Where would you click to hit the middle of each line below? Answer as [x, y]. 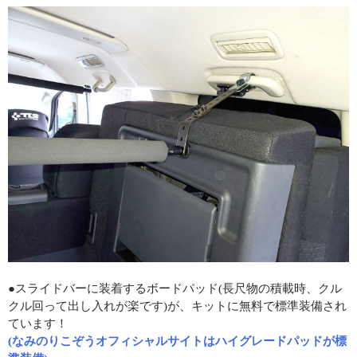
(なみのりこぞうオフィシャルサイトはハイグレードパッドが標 [177, 341]
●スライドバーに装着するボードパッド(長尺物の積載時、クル [175, 288]
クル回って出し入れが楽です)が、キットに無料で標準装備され [177, 306]
